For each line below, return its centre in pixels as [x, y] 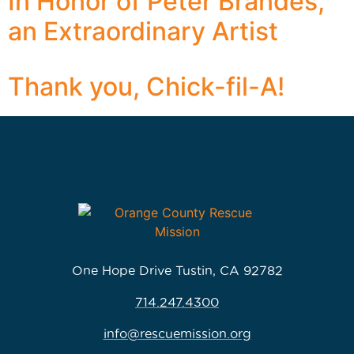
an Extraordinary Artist [143, 31]
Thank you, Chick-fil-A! [146, 87]
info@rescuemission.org [177, 333]
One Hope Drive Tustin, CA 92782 [177, 270]
